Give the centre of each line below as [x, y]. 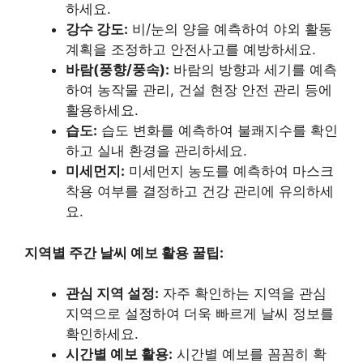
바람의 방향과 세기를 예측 [253, 70]
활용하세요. [102, 110]
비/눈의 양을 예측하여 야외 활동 [230, 29]
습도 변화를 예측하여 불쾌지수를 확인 [218, 130]
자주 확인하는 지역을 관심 [243, 293]
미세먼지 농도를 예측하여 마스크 [229, 171]
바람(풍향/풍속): [117, 70]
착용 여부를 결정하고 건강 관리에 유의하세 [200, 191]
